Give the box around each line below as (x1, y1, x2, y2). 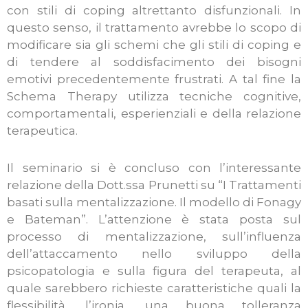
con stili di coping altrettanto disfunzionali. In (7, 3, 301, 17)
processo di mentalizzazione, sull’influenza (7, 230, 301, 244)
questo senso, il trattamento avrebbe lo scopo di (7, 20, 301, 34)
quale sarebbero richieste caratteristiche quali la (7, 281, 301, 296)
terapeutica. (7, 123, 78, 137)
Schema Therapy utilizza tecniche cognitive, (7, 89, 301, 103)
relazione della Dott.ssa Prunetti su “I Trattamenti (7, 178, 301, 192)
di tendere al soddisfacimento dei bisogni (7, 54, 301, 69)
